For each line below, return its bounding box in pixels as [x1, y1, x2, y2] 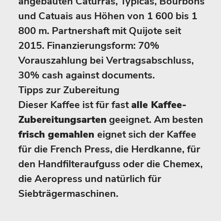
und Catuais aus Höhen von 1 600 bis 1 [18, 9, 197, 23]
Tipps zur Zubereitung [18, 83, 119, 97]
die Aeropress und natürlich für [18, 172, 161, 185]
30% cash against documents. [18, 69, 155, 82]
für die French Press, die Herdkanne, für [18, 143, 200, 156]
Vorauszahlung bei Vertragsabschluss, [18, 54, 194, 67]
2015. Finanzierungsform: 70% [18, 39, 159, 52]
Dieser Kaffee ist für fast [18, 98, 131, 111]
